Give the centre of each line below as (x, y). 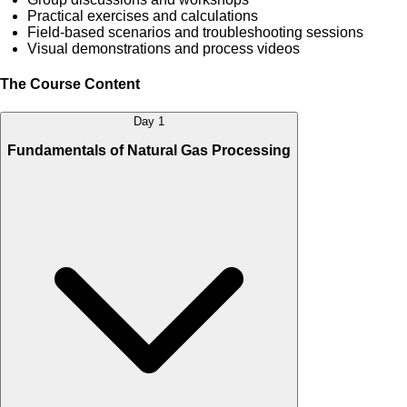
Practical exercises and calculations (143, 15)
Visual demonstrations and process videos (165, 48)
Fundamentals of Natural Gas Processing (149, 150)
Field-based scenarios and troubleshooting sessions (195, 32)
